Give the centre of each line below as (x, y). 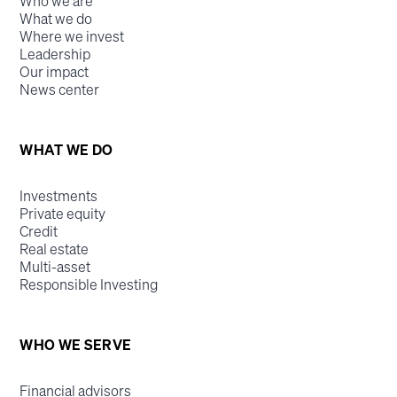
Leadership (55, 54)
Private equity (63, 213)
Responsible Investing (89, 284)
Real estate (54, 249)
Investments (59, 195)
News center (60, 89)
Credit (39, 231)
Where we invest (72, 36)
